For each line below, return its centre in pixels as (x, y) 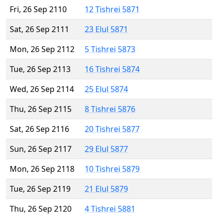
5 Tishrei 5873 (110, 49)
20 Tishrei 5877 (112, 129)
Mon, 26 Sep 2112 (42, 49)
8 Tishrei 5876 (110, 109)
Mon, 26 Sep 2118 (42, 169)
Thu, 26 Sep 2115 (41, 109)
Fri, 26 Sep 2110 (38, 9)
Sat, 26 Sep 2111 (39, 29)
